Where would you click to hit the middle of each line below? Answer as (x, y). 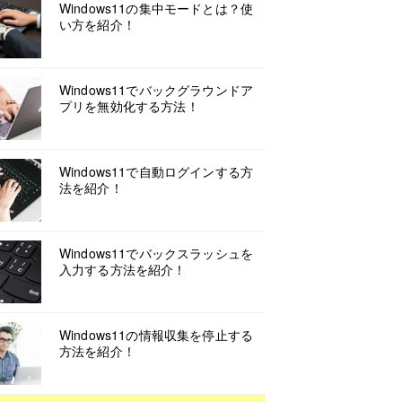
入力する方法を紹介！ (123, 269)
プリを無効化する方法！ (129, 106)
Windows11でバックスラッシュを (157, 253)
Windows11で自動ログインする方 (157, 171)
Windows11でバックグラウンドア (157, 90)
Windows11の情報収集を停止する (157, 335)
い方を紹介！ (97, 24)
